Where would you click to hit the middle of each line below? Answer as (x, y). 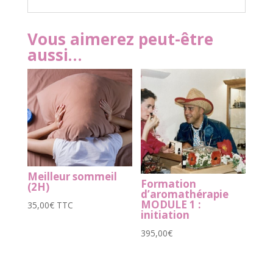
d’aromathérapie (185, 194)
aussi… (55, 55)
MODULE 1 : (171, 205)
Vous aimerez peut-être (120, 39)
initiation (165, 215)
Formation (169, 184)
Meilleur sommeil (72, 177)
